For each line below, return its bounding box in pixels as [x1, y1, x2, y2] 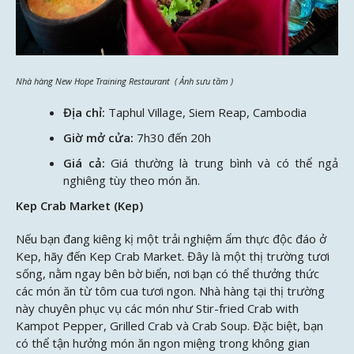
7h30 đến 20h [137, 130, 211, 146]
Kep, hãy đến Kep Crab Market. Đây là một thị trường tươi [16, 247, 330, 264]
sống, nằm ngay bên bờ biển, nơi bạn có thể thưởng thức [16, 265, 319, 281]
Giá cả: [63, 155, 105, 171]
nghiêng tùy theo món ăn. [63, 172, 200, 189]
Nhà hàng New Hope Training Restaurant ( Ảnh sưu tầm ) [16, 74, 233, 87]
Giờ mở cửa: [63, 130, 134, 146]
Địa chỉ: [63, 104, 105, 121]
